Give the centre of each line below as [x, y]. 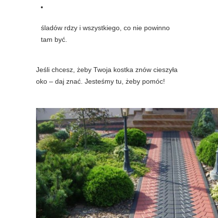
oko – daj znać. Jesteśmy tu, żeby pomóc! [100, 82]
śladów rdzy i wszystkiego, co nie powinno [105, 28]
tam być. [54, 40]
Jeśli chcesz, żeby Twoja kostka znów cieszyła [107, 70]
